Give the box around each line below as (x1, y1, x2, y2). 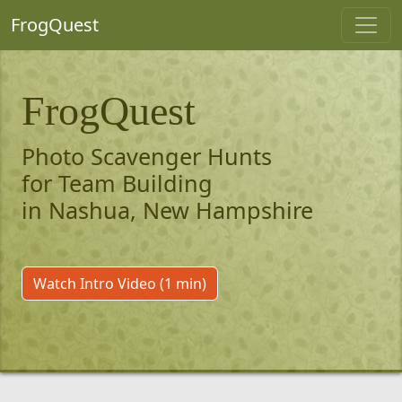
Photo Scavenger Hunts (22, 141, 272, 171)
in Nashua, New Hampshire (22, 195, 313, 225)
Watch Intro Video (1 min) (33, 274, 206, 293)
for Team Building (22, 168, 213, 198)
